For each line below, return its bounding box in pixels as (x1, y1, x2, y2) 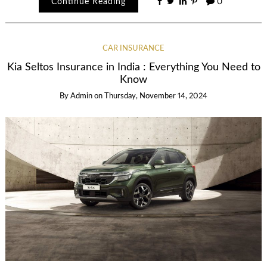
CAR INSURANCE (103, 44, 164, 52)
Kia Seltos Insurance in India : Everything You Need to (7, 62, 260, 73)
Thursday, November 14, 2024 (104, 92, 207, 101)
